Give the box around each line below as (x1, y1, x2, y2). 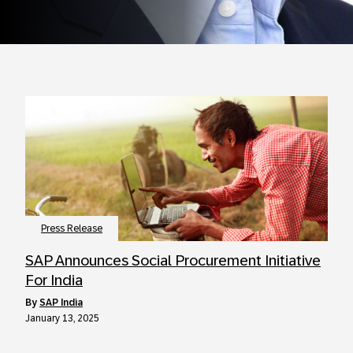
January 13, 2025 (25, 313, 99, 324)
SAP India (39, 297, 83, 308)
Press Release (41, 223, 102, 234)
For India (25, 272, 83, 288)
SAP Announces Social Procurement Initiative (25, 252, 321, 269)
